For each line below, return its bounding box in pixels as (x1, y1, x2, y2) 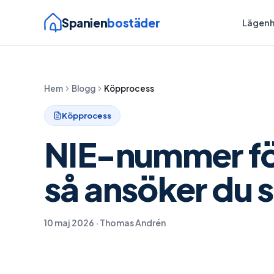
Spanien (62, 15, 108, 30)
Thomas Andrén (100, 217, 166, 228)
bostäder (107, 15, 160, 30)
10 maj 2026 (44, 217, 94, 228)
